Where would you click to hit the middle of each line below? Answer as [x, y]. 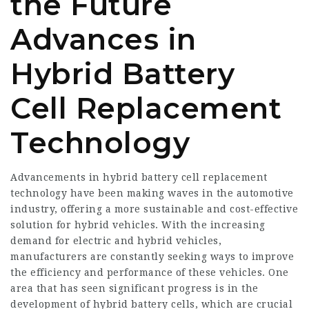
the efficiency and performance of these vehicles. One [150, 272]
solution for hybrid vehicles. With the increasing [138, 225]
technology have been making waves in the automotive [152, 193]
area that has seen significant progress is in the [134, 288]
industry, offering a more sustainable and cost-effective [154, 209]
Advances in [103, 39]
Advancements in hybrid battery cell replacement [139, 177]
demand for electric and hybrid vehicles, [116, 241]
